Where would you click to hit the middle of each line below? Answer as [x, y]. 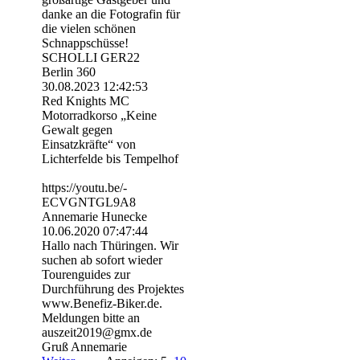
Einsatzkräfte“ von [89, 145]
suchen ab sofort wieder [102, 260]
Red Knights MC [86, 101]
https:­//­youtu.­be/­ [84, 188]
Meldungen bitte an [91, 318]
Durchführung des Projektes [113, 289]
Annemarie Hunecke [94, 217]
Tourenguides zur [86, 275]
